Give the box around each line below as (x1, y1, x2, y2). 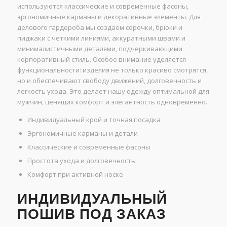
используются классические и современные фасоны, (17, 1, 188, 11)
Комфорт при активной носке (27, 169, 123, 179)
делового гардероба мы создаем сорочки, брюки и (17, 22, 182, 32)
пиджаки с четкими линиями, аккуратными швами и (17, 33, 185, 43)
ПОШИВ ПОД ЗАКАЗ (17, 205, 166, 222)
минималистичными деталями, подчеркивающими (17, 44, 182, 53)
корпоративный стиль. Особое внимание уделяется (17, 54, 186, 64)
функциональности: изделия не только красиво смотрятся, (17, 65, 208, 74)
